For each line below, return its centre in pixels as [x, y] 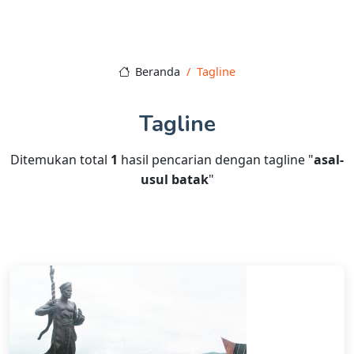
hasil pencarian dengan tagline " [216, 160]
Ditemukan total [60, 160]
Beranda [156, 72]
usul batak [174, 180]
